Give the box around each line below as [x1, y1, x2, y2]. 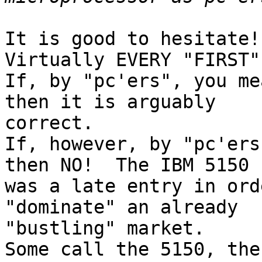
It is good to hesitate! [5, 28, 260, 50]
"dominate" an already [5, 196, 249, 218]
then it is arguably [5, 91, 227, 113]
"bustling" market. [5, 218, 205, 239]
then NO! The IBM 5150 [5, 154, 260, 176]
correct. [5, 112, 94, 134]
